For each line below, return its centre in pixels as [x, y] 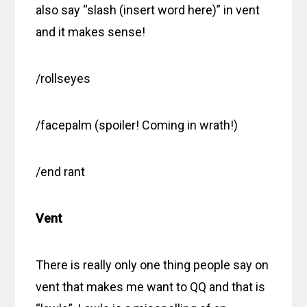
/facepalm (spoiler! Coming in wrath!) [137, 125]
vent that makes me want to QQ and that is [151, 286]
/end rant [61, 171]
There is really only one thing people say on [152, 265]
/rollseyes [63, 78]
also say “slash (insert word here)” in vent [148, 10]
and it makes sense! [91, 32]
